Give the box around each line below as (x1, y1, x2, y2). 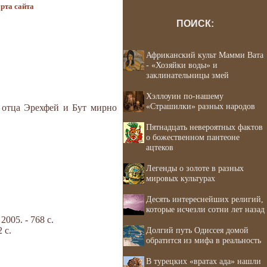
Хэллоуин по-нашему (146, 91, 223, 101)
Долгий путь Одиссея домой (146, 225, 249, 235)
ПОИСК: (176, 18, 214, 29)
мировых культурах (146, 173, 215, 183)
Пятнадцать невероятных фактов (146, 122, 263, 132)
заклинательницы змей (146, 70, 229, 80)
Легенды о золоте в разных (146, 163, 244, 173)
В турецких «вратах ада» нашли (146, 256, 261, 266)
